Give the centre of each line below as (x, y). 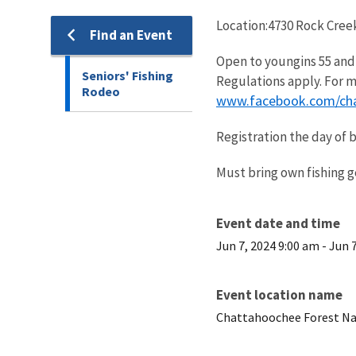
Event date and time (278, 223)
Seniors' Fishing (128, 75)
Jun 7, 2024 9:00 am (268, 245)
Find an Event (131, 35)
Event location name (279, 294)
